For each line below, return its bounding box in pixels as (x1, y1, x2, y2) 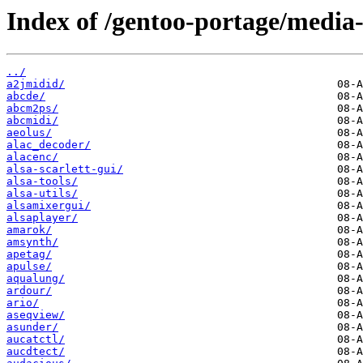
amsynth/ (6, 236, 58, 249)
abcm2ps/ (6, 102, 58, 115)
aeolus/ (6, 126, 52, 139)
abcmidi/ (6, 114, 58, 127)
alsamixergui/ (6, 199, 91, 212)
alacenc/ (6, 151, 58, 164)
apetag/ (6, 248, 52, 261)
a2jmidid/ (6, 78, 65, 91)
